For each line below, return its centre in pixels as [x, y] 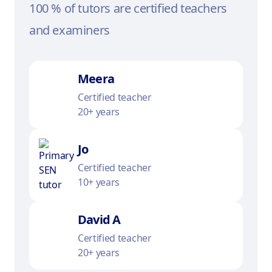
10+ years [99, 182]
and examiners [70, 30]
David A [99, 219]
